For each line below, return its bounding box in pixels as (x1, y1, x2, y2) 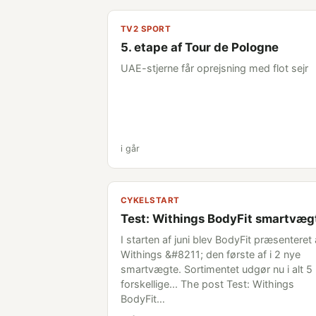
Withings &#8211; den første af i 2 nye (121, 248, 300, 260)
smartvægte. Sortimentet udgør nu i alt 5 (121, 263, 312, 275)
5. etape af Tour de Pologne (121, 40, 279, 54)
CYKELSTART (121, 195, 180, 205)
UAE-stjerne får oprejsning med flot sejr (121, 62, 308, 74)
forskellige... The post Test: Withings (121, 278, 294, 290)
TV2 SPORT (121, 24, 171, 34)
